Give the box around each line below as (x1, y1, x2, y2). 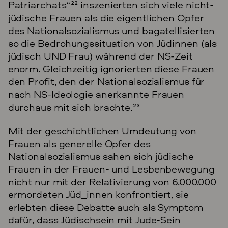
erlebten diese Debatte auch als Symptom (8, 199, 203, 214)
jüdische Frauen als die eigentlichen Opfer (8, 10, 204, 24)
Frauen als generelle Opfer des (8, 136, 151, 150)
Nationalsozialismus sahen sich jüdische (8, 149, 194, 163)
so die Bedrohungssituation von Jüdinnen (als (8, 36, 217, 50)
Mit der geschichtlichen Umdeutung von (8, 123, 196, 137)
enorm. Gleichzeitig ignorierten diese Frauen (8, 61, 215, 75)
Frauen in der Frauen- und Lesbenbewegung (8, 161, 215, 176)
